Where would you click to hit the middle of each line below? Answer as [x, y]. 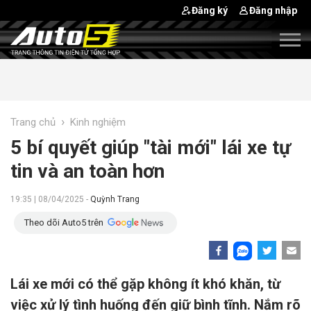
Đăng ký [210, 10]
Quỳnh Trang [115, 199]
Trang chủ [33, 122]
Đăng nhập [273, 10]
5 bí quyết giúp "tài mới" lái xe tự [151, 148]
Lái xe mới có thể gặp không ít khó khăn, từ [145, 284]
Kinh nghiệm [98, 122]
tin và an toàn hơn [87, 171]
